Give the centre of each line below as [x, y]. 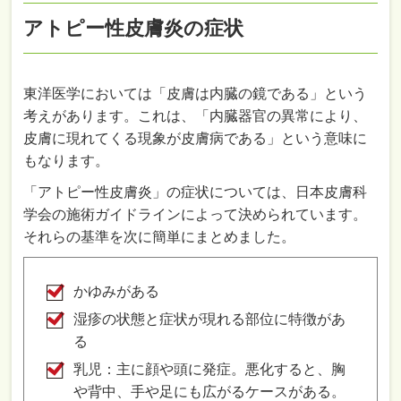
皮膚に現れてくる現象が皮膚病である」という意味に [196, 138]
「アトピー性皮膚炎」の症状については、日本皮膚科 [196, 192]
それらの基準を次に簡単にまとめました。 [160, 236]
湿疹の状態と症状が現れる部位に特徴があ [210, 319]
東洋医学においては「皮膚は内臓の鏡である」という [196, 93]
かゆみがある [117, 291]
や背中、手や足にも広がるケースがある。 [210, 391]
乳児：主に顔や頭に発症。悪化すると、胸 [210, 369]
